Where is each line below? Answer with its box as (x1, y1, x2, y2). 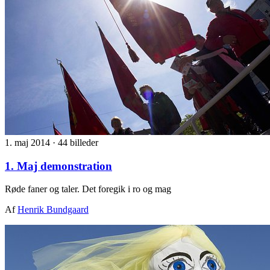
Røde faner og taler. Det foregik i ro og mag (5, 184, 171, 195)
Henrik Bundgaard (17, 204, 89, 215)
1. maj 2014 (5, 137, 52, 148)
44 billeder (58, 137, 98, 148)
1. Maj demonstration (5, 159, 112, 172)
